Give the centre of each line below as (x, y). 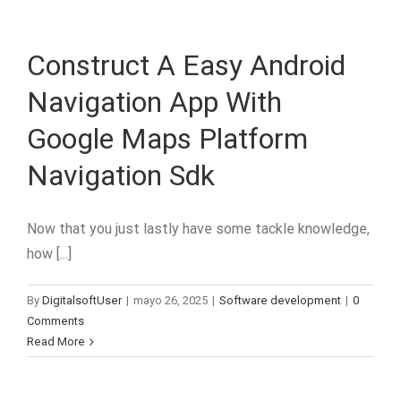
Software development (280, 300)
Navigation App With (154, 102)
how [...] (49, 254)
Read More (56, 341)
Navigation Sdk (121, 175)
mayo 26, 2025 (171, 300)
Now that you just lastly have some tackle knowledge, (198, 229)
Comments (55, 321)
